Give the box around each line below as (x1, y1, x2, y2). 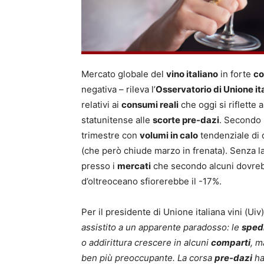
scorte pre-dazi (153, 114, 219, 126)
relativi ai (81, 98, 121, 110)
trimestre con (81, 129, 140, 141)
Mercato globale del (81, 68, 166, 80)
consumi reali (121, 98, 179, 110)
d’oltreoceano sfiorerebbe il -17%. (81, 175, 222, 187)
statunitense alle (81, 114, 153, 126)
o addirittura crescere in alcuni (81, 236, 211, 248)
